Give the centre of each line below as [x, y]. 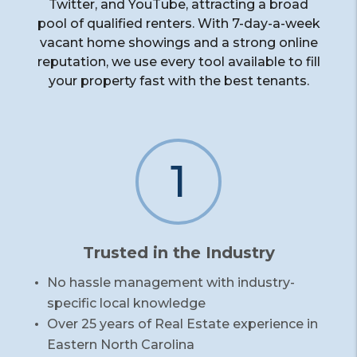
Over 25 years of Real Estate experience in [183, 324]
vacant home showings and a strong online [178, 42]
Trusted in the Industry [178, 252]
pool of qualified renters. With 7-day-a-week [178, 23]
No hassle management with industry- [171, 282]
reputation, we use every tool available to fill [178, 61]
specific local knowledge [127, 303]
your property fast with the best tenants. [178, 80]
